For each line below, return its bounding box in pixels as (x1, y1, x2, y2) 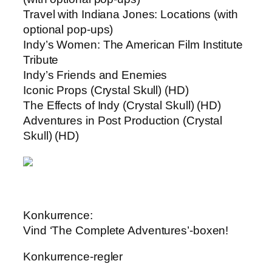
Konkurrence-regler (23, 250, 123, 263)
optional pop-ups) (23, 23, 114, 36)
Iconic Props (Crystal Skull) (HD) (23, 84, 189, 97)
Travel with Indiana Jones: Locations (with (23, 8, 238, 21)
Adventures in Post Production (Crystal (23, 114, 223, 127)
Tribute (23, 53, 59, 67)
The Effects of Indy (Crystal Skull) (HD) (23, 99, 221, 112)
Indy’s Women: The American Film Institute (23, 38, 243, 52)
